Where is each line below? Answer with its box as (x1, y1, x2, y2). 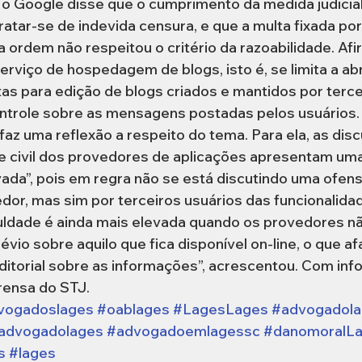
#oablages (97, 300, 170, 318)
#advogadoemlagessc (107, 322, 260, 340)
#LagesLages (173, 300, 268, 318)
